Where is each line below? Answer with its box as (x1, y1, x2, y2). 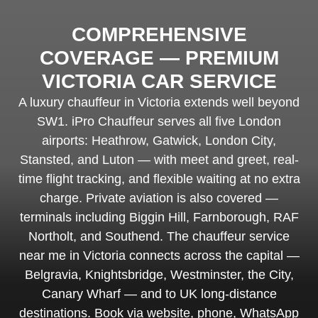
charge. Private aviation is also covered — (40, 191, 278, 206)
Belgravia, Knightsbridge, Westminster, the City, (24, 268, 294, 283)
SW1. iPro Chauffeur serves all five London (37, 114, 281, 129)
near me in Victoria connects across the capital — (18, 248, 300, 263)
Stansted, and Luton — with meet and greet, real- (19, 153, 299, 168)
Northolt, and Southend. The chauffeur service (28, 229, 290, 244)
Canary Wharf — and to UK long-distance (41, 287, 277, 302)
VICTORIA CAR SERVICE (41, 70, 277, 93)
